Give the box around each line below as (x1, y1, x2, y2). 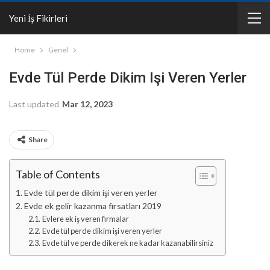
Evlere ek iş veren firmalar (42, 214, 129, 224)
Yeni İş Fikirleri (9, 13, 67, 24)
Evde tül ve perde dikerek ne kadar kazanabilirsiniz (42, 238, 213, 248)
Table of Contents (16, 168, 100, 181)
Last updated (9, 99, 61, 109)
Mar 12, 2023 (62, 99, 113, 109)
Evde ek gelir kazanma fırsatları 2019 (24, 201, 162, 211)
